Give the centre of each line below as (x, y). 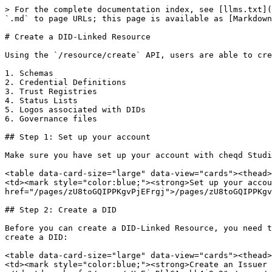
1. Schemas (29, 73)
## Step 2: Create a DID (61, 210)
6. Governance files (51, 119)
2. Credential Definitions (66, 82)
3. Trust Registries (51, 91)
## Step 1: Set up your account (78, 137)
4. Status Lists (41, 100)
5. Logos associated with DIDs (75, 110)
